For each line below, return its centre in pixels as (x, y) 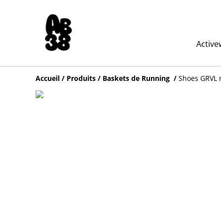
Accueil (48, 78)
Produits (81, 78)
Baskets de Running (137, 78)
